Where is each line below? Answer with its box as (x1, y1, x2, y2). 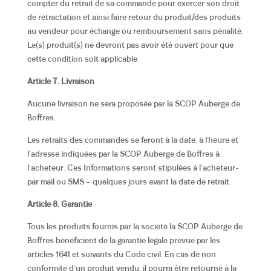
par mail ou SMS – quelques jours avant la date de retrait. (27, 178, 233, 186)
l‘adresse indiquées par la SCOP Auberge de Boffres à (27, 150, 220, 158)
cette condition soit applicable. (27, 55, 139, 64)
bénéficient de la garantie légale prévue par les (55, 237, 220, 245)
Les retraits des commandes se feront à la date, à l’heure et (27, 136, 238, 145)
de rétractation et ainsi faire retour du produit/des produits (27, 13, 241, 22)
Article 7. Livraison (27, 77, 94, 86)
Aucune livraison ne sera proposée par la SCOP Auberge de (27, 100, 240, 108)
